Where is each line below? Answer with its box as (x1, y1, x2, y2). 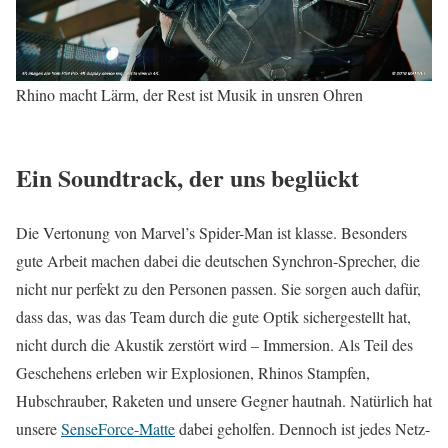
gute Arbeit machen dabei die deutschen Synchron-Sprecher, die (16, 249, 420, 271)
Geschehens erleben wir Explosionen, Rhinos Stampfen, (16, 361, 370, 383)
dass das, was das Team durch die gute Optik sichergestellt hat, (16, 305, 411, 327)
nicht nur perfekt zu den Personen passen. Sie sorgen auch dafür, (16, 277, 421, 299)
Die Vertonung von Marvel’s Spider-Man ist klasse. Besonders (16, 221, 407, 243)
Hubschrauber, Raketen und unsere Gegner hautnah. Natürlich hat (16, 389, 432, 411)
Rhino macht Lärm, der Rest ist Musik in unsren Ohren (16, 83, 363, 105)
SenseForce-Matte (61, 417, 175, 439)
